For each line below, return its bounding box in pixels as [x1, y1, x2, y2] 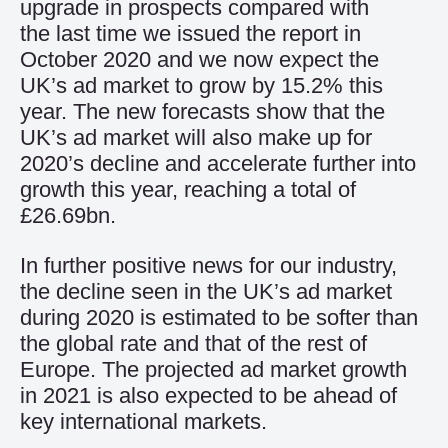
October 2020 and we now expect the [20, 47, 379, 72]
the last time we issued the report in [20, 21, 361, 46]
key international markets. [20, 409, 267, 434]
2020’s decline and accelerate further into [20, 151, 416, 176]
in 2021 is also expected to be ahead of [20, 383, 397, 408]
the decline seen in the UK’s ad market [20, 279, 392, 304]
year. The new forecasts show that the [20, 99, 385, 124]
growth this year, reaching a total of [20, 177, 356, 202]
